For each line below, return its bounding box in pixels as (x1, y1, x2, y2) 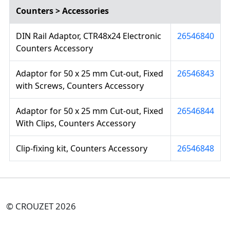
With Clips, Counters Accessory (16, 118, 136, 129)
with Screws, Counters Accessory (16, 80, 144, 92)
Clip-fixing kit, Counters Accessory (16, 143, 147, 155)
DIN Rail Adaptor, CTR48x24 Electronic (16, 30, 161, 42)
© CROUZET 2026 (6, 200, 76, 213)
